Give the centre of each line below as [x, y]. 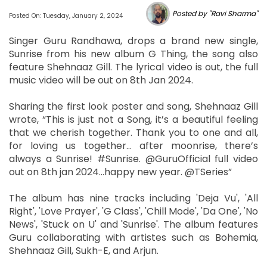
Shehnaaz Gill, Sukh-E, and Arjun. [84, 251]
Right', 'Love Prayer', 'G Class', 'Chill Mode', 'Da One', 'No [133, 212]
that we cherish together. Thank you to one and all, [133, 133]
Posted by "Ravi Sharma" [215, 14]
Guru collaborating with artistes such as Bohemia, [133, 238]
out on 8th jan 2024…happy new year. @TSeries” [122, 172]
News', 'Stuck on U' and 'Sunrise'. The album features [133, 225]
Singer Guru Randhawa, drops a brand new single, [133, 41]
